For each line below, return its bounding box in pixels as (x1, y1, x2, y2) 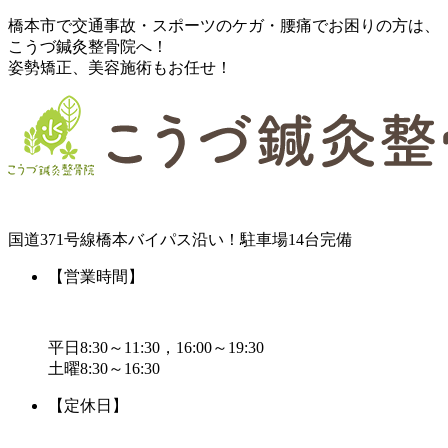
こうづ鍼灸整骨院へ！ (8, 38, 168, 55)
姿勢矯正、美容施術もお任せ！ (8, 59, 232, 76)
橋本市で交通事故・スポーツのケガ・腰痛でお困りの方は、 (8, 17, 440, 34)
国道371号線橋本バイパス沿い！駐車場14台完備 (8, 231, 352, 248)
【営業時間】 (48, 268, 144, 285)
